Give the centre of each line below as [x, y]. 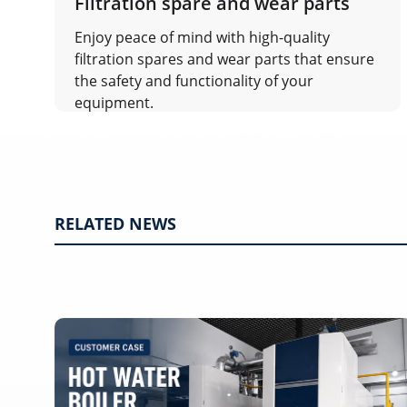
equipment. [114, 103]
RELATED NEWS [115, 224]
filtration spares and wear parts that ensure [224, 60]
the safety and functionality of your [194, 81]
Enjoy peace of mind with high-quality [202, 38]
